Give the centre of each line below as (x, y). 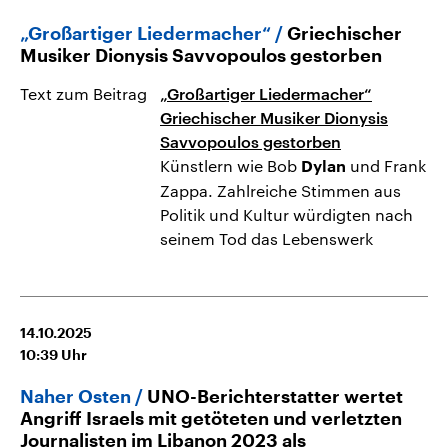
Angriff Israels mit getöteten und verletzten (211, 418)
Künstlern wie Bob (230, 165)
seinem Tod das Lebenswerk (266, 238)
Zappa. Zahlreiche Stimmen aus (280, 190)
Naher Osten (75, 396)
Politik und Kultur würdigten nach (286, 214)
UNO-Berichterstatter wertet (275, 396)
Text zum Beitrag (83, 93)
